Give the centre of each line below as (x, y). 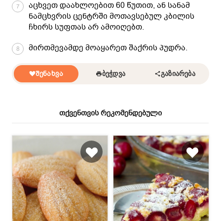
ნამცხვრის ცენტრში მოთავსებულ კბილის (112, 16)
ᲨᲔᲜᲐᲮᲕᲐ (49, 74)
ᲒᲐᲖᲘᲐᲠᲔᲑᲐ (178, 74)
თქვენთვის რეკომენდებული (110, 113)
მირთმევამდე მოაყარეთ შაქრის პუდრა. (108, 48)
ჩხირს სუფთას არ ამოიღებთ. (87, 27)
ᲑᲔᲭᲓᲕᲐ (114, 74)
